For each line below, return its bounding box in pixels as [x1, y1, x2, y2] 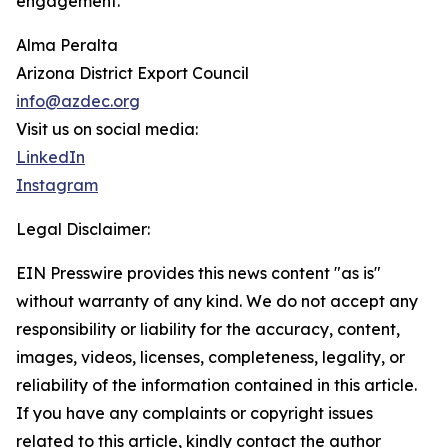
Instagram [16, 175, 98, 195]
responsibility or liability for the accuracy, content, [16, 319, 400, 339]
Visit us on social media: [16, 119, 198, 139]
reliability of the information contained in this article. [16, 375, 417, 395]
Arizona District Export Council [16, 63, 249, 83]
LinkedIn [16, 147, 85, 167]
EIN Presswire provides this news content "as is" [16, 263, 381, 283]
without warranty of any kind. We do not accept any [16, 291, 418, 311]
